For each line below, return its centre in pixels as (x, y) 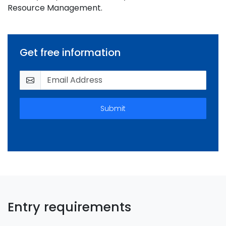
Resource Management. (55, 8)
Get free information (70, 52)
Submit (113, 108)
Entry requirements (69, 207)
